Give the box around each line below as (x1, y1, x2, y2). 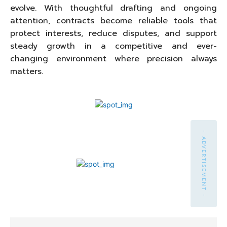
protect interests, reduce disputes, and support (10, 27, 217, 40)
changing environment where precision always (10, 53, 217, 65)
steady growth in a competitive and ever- (10, 40, 217, 53)
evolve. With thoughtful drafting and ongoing (10, 2, 217, 15)
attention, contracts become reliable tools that (10, 15, 217, 27)
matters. (10, 65, 43, 78)
